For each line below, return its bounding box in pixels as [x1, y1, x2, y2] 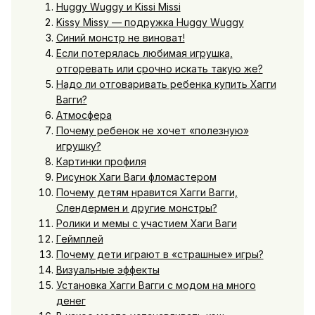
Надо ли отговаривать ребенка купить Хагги [56, 77, 276, 90]
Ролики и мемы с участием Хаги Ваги [56, 217, 237, 229]
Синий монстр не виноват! [56, 31, 185, 44]
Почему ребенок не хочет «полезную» [56, 124, 249, 136]
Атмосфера [56, 108, 112, 121]
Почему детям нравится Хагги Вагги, [56, 186, 238, 198]
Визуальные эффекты [56, 263, 160, 276]
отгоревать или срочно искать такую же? [56, 62, 263, 75]
